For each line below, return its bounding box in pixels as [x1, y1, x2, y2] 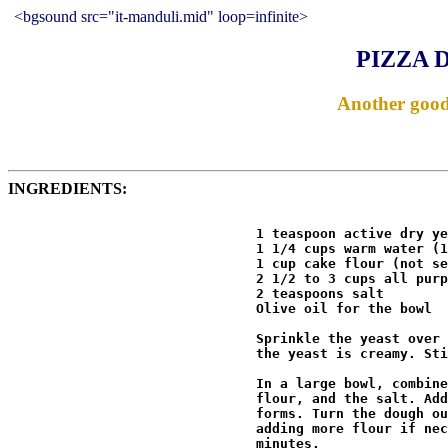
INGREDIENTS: [8, 180, 127, 198]
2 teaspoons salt [8, 286, 392, 302]
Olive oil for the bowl [8, 301, 440, 317]
